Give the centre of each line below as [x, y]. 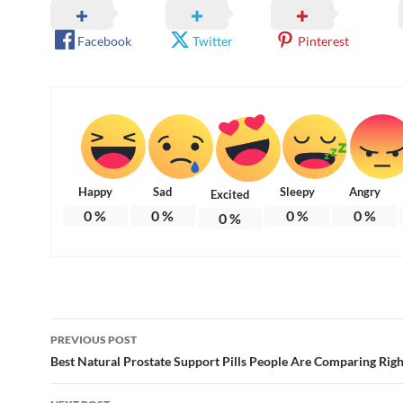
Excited [230, 194]
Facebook [104, 40]
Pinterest [323, 40]
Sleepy [297, 191]
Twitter [213, 40]
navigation [105, 364]
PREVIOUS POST [94, 339]
